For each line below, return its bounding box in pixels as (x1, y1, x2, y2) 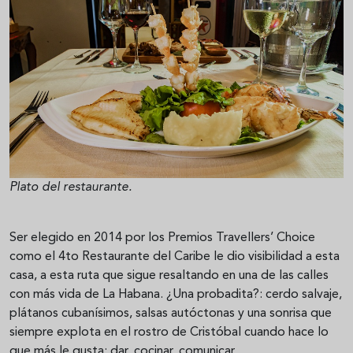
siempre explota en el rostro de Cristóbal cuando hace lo (9, 326, 329, 340)
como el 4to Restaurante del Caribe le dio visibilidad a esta (9, 251, 340, 264)
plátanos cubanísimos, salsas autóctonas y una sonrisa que (9, 307, 332, 321)
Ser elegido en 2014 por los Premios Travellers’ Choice (9, 232, 315, 245)
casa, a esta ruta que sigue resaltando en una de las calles (9, 269, 329, 283)
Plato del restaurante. (9, 181, 132, 195)
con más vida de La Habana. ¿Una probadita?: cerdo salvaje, (9, 288, 342, 302)
